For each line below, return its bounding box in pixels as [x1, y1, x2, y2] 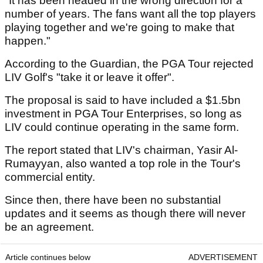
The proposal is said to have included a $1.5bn [5, 94, 241, 107]
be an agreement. [5, 221, 97, 234]
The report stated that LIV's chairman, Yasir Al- [5, 144, 238, 157]
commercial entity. [5, 171, 98, 184]
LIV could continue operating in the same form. [5, 121, 242, 134]
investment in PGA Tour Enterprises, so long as [5, 107, 242, 120]
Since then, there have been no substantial [5, 194, 221, 207]
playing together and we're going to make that [5, 21, 234, 34]
